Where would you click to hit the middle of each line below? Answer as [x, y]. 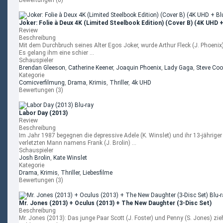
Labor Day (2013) [43, 113]
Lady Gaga [179, 68]
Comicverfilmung [42, 83]
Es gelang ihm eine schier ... [56, 53]
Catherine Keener [91, 68]
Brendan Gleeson [42, 68]
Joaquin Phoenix [139, 68]
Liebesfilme [98, 173]
